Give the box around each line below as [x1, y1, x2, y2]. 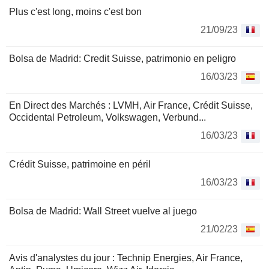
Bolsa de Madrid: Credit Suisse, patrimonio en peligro [9, 53, 236, 64]
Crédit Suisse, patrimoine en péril [9, 159, 151, 170]
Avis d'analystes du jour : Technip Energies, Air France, [9, 253, 243, 264]
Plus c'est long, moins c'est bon [9, 7, 142, 17]
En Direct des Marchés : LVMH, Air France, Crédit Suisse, [9, 100, 253, 111]
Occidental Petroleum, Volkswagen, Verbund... [9, 112, 206, 123]
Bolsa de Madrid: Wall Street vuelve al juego [9, 206, 197, 217]
